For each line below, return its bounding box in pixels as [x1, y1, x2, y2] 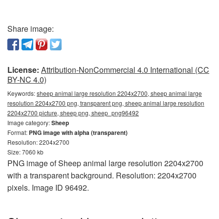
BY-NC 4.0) [7, 73, 46, 85]
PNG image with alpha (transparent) [29, 128, 128, 137]
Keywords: [7, 88, 37, 97]
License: [7, 64, 39, 75]
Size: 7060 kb [7, 147, 44, 156]
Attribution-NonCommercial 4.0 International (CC [41, 64, 209, 75]
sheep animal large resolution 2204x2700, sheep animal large [37, 88, 202, 97]
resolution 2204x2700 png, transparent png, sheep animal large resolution [7, 98, 204, 107]
